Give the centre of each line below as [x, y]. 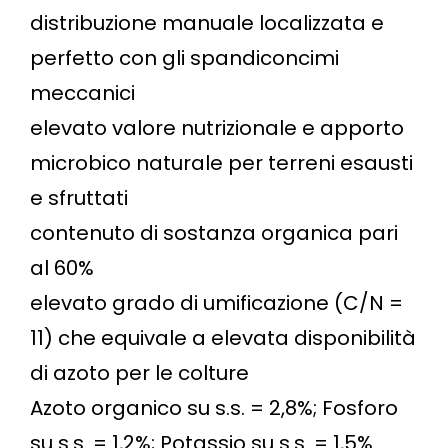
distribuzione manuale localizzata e [207, 22]
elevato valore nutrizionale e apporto [217, 127]
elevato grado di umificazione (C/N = [216, 302]
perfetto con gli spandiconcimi [184, 57]
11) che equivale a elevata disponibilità [223, 337]
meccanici [82, 92]
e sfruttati [79, 197]
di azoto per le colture [139, 372]
